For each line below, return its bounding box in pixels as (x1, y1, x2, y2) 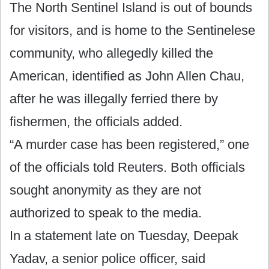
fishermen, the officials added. (10, 113, 183, 129)
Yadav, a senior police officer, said (10, 250, 205, 266)
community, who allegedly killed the (10, 45, 213, 61)
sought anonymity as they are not (10, 182, 201, 198)
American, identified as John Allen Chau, (10, 68, 244, 83)
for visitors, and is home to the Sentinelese (10, 22, 255, 38)
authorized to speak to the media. (10, 205, 202, 220)
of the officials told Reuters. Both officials (10, 159, 245, 175)
